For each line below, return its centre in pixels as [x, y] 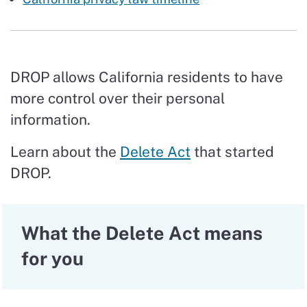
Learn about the [65, 151]
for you [52, 258]
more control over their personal [118, 98]
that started [232, 151]
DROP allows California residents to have [147, 77]
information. [50, 119]
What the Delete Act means [142, 233]
